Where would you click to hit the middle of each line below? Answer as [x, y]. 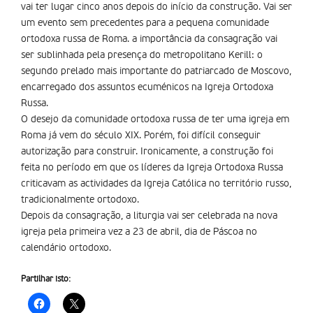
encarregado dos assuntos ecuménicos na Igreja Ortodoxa [147, 87]
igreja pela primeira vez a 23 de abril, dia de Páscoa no [139, 232]
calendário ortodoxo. [66, 248]
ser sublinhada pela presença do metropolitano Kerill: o [142, 55]
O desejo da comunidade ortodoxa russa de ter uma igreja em [155, 119]
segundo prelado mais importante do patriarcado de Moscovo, [156, 71]
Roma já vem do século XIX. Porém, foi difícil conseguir [141, 136]
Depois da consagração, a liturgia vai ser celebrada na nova [149, 216]
